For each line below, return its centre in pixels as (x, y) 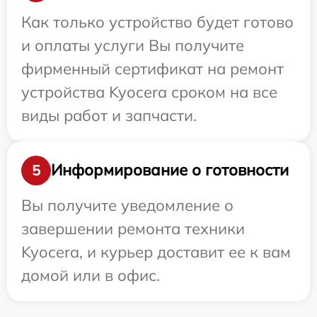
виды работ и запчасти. (109, 115)
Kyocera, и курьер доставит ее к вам (156, 252)
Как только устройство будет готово (157, 22)
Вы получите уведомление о (127, 205)
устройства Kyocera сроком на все (149, 92)
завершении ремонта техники (133, 228)
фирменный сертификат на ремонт (152, 68)
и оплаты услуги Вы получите (133, 45)
